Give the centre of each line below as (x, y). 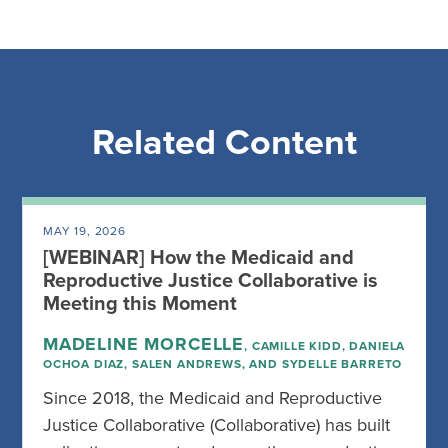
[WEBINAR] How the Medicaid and (198, 258)
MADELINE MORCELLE (144, 344)
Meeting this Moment (140, 304)
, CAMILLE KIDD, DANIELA (325, 346)
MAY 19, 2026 (84, 231)
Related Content (224, 142)
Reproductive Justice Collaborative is (210, 281)
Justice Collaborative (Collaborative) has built (216, 425)
